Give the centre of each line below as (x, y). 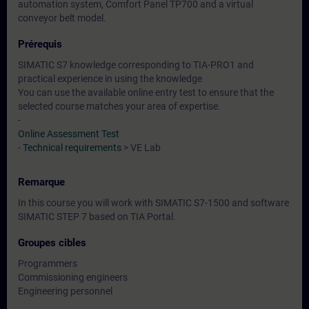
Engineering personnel (65, 291)
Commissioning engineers (73, 277)
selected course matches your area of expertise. (119, 106)
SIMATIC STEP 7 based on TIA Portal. (97, 217)
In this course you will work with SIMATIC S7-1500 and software (153, 203)
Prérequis (40, 44)
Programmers (48, 263)
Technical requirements (72, 148)
